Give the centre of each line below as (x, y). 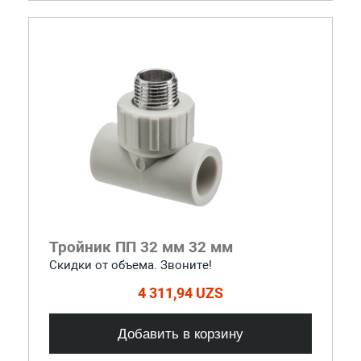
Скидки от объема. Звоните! (130, 265)
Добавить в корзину (180, 333)
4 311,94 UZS (180, 293)
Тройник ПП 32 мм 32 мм (141, 247)
